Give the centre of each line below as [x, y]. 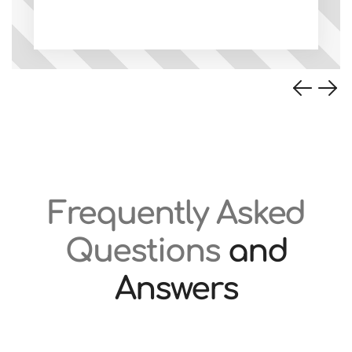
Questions [146, 251]
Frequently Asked [176, 214]
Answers [176, 289]
